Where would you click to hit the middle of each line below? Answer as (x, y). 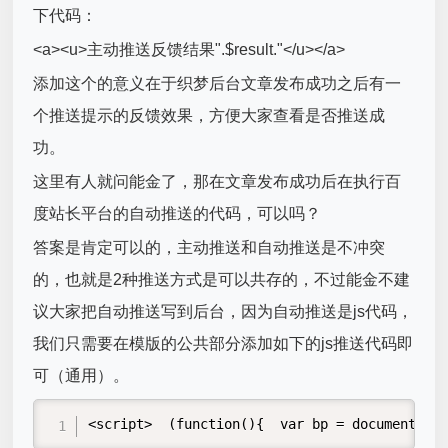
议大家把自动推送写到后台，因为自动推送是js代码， (223, 311)
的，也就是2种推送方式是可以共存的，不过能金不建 (222, 279)
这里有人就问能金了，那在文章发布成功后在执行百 (217, 181)
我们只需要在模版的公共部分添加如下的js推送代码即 (223, 343)
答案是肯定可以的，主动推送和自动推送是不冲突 (209, 247)
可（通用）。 (81, 375)
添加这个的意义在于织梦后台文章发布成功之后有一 (217, 83)
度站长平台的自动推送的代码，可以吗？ (177, 213)
